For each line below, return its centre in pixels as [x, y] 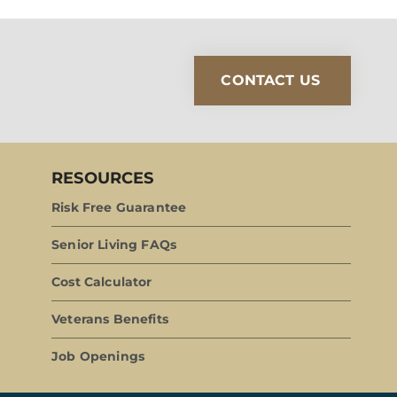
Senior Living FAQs [114, 245]
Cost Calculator [102, 282]
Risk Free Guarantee [119, 208]
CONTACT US [270, 81]
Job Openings [98, 357]
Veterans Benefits [110, 319]
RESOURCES [103, 179]
